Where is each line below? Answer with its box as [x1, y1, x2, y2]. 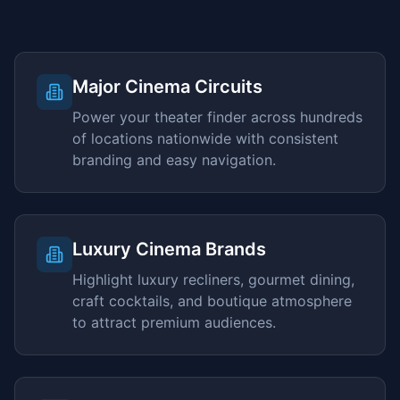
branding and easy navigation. [72, 151, 276, 169]
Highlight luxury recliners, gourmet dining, [72, 271, 354, 288]
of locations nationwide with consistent [72, 129, 338, 147]
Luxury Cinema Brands [72, 238, 266, 260]
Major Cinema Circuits [72, 76, 262, 97]
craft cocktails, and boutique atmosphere [72, 292, 352, 310]
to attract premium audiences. [72, 313, 276, 331]
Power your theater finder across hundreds [72, 108, 362, 126]
